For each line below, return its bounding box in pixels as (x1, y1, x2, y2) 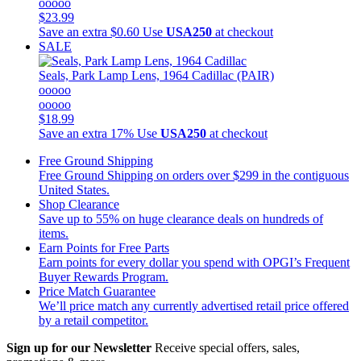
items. (39, 226, 68, 240)
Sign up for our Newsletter (6, 340, 151, 355)
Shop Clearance (39, 197, 119, 211)
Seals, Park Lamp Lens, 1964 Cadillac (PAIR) (39, 68, 274, 82)
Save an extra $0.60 (39, 24, 139, 39)
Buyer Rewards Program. (39, 269, 168, 284)
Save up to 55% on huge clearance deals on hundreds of (39, 211, 323, 226)
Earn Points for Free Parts (39, 240, 169, 255)
